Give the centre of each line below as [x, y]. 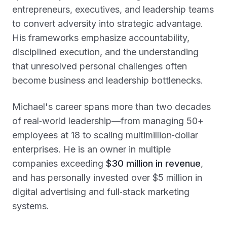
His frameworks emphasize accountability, [101, 38]
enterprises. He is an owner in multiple [91, 149]
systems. [31, 206]
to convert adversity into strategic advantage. [108, 24]
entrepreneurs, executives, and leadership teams [113, 9]
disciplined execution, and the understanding [105, 52]
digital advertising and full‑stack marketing [101, 192]
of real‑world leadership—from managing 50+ [108, 121]
